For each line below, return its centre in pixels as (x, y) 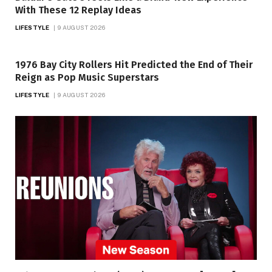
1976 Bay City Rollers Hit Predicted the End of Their (134, 64)
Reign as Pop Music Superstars (87, 77)
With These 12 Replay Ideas (78, 10)
